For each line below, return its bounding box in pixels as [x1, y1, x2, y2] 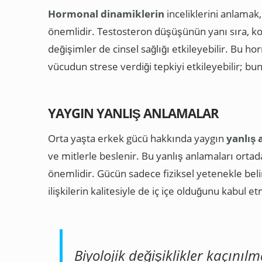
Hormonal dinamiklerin [48, 6, 164, 20]
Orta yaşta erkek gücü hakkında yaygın [48, 131, 226, 145]
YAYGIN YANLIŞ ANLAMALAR [48, 104, 219, 122]
